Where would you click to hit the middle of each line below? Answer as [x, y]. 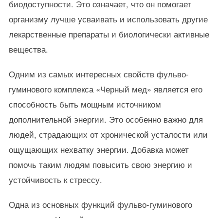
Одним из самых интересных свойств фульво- [99, 74]
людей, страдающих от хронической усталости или [108, 134]
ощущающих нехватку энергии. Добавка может [99, 149]
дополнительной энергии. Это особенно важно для [106, 119]
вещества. [28, 49]
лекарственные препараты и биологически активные [109, 34]
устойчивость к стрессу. [55, 180]
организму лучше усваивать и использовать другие [108, 19]
